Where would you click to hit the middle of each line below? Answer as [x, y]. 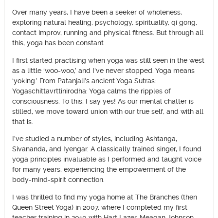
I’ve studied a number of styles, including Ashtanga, [95, 139]
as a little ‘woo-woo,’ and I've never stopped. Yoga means [103, 71]
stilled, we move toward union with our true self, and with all [108, 111]
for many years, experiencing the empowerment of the [99, 170]
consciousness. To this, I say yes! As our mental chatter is [103, 101]
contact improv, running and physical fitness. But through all [108, 33]
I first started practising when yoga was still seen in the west [108, 60]
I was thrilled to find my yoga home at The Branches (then [105, 197]
